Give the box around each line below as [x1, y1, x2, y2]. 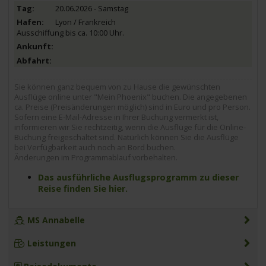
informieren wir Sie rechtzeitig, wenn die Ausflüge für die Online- [14, 122, 246, 133]
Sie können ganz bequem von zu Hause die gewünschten [14, 81, 221, 93]
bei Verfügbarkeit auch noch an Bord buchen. [14, 142, 176, 153]
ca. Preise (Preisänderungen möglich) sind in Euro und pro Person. [14, 102, 251, 113]
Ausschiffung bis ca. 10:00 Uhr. [16, 27, 124, 39]
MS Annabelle [24, 214, 85, 226]
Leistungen [24, 237, 76, 249]
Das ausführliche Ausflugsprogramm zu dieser [38, 171, 239, 183]
